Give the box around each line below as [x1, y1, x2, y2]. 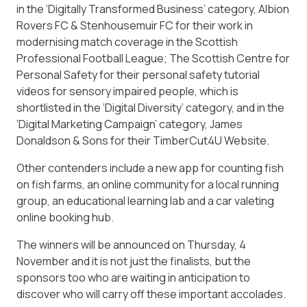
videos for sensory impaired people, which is [16, 83, 238, 99]
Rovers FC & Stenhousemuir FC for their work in [16, 17, 253, 33]
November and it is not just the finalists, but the [16, 253, 251, 269]
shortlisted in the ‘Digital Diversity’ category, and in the [16, 99, 284, 115]
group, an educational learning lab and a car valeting [16, 193, 274, 208]
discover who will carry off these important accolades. [16, 286, 286, 302]
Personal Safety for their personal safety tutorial [16, 66, 260, 82]
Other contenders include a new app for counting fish [16, 160, 284, 175]
